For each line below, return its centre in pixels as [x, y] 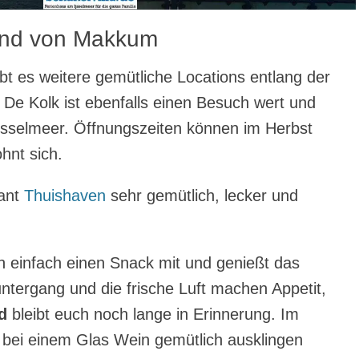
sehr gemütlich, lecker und [202, 195]
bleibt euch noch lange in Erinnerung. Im [153, 314]
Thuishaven [65, 195]
